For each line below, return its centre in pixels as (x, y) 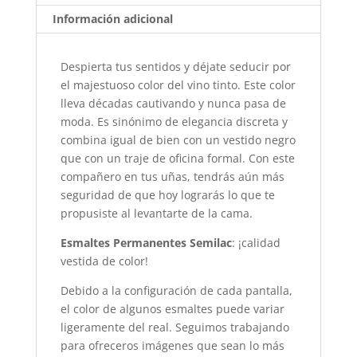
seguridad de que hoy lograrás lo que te (167, 195)
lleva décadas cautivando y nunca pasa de (173, 103)
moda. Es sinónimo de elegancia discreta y (174, 122)
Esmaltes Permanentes (123, 243)
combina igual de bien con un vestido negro (178, 140)
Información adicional (112, 19)
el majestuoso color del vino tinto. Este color (178, 85)
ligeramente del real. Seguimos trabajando (175, 327)
